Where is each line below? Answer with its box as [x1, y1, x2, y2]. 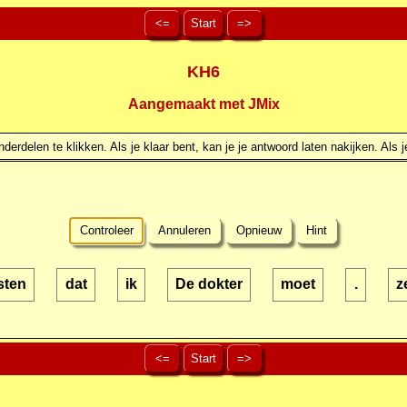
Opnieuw [232, 223, 285, 238]
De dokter [175, 276, 243, 293]
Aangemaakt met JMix [127, 96, 280, 113]
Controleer [75, 223, 137, 238]
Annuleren [154, 223, 215, 238]
